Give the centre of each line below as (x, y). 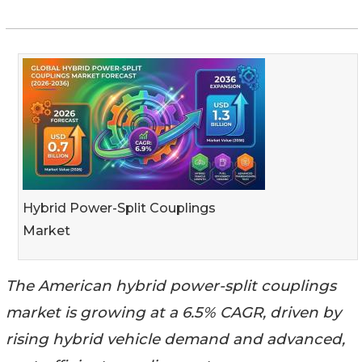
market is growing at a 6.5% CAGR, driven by (173, 312)
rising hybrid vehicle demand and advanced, (175, 339)
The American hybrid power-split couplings (171, 285)
